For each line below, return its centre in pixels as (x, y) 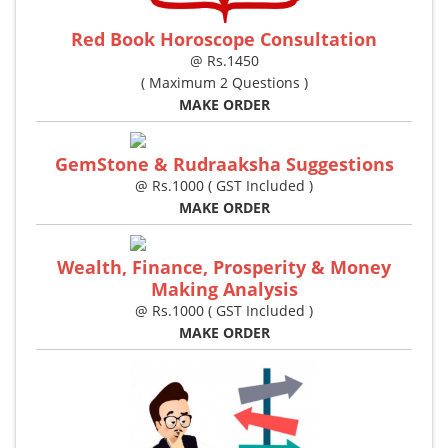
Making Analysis (224, 289)
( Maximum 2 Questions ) (224, 83)
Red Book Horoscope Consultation (224, 39)
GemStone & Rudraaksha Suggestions (224, 164)
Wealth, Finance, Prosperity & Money (224, 267)
